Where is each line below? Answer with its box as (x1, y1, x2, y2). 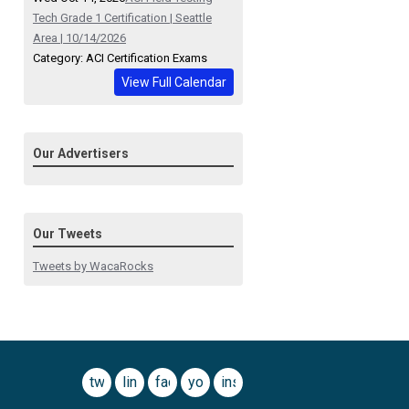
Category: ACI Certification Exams (33, 51, 207, 66)
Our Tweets (33, 226, 102, 242)
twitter (89, 373, 131, 392)
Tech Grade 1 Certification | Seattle (33, 11, 212, 26)
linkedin (122, 373, 172, 392)
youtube (188, 373, 239, 392)
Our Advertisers (33, 146, 129, 162)
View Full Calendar (121, 75, 226, 90)
